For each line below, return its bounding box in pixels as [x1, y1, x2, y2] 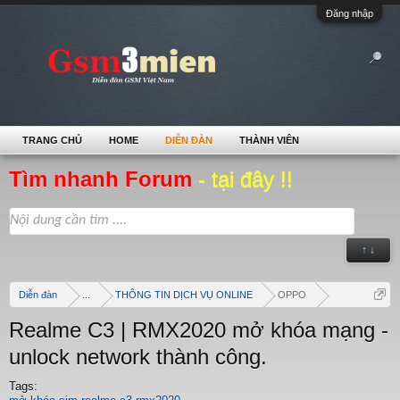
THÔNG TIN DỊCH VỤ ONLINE [115, 289, 253, 300]
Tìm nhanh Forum [9, 167, 198, 191]
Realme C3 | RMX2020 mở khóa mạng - [9, 318, 388, 342]
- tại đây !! [198, 167, 293, 191]
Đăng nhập [326, 8, 373, 19]
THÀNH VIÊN [239, 135, 299, 146]
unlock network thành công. [9, 345, 267, 369]
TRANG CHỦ [22, 135, 82, 146]
